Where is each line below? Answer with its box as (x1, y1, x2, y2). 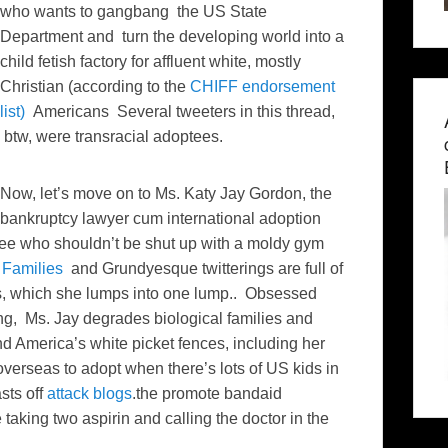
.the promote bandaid (132, 385, 282, 403)
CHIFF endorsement (190, 78, 335, 96)
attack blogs (47, 385, 132, 403)
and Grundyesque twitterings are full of (67, 260, 343, 278)
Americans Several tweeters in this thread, (25, 103, 335, 121)
